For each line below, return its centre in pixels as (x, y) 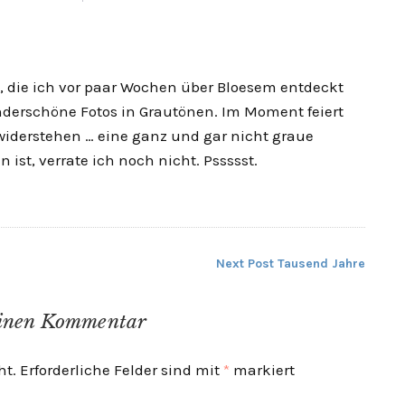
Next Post (245, 264)
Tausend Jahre (320, 264)
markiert (262, 370)
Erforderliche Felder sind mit (120, 370)
